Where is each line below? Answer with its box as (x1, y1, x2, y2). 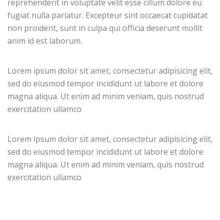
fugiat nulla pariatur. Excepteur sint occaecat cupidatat (7, 10, 208, 21)
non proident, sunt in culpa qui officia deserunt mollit (7, 23, 202, 33)
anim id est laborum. (7, 35, 82, 46)
